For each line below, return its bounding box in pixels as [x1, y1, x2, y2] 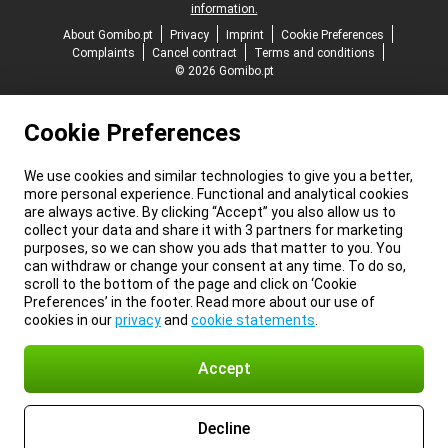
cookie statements [191, 312, 315, 328]
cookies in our [24, 312, 115, 328]
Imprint [226, 28, 264, 42]
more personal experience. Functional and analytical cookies [24, 186, 409, 202]
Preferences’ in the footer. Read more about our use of [24, 294, 375, 310]
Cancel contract [152, 46, 237, 60]
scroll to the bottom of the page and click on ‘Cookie [24, 276, 357, 292]
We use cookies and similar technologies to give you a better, [24, 168, 413, 184]
